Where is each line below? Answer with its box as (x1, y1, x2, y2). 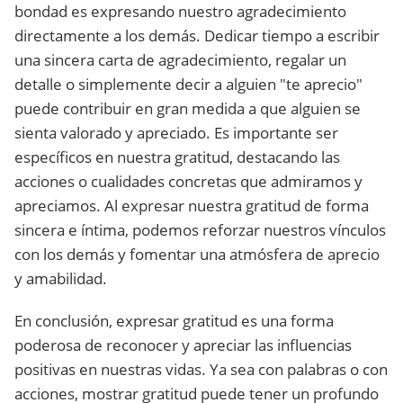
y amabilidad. (14, 268, 107, 289)
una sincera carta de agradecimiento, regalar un (14, 49, 346, 70)
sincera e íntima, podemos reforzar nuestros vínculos (14, 219, 386, 240)
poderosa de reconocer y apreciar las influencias (14, 335, 352, 355)
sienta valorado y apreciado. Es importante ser (14, 122, 338, 143)
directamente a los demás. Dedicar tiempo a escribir (14, 25, 380, 46)
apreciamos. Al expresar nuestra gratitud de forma (14, 195, 369, 216)
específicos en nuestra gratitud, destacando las (14, 147, 340, 167)
